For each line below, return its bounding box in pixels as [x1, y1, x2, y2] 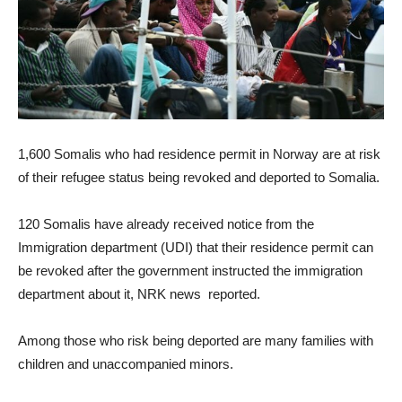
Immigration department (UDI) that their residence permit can [18, 240, 373, 256]
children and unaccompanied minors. [18, 356, 233, 372]
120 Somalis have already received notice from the [18, 216, 314, 232]
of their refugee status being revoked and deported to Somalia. [18, 170, 380, 186]
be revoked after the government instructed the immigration [18, 263, 363, 279]
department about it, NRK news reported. [18, 286, 260, 302]
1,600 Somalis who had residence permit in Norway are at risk [18, 146, 380, 162]
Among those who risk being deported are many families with [18, 333, 373, 349]
